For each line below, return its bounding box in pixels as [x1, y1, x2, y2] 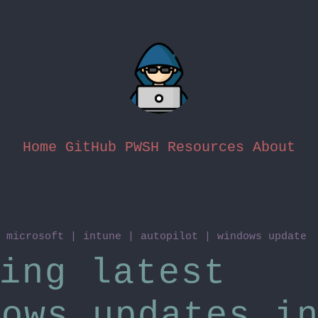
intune [83, 231, 121, 243]
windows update [217, 231, 307, 243]
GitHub [65, 139, 116, 155]
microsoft [6, 231, 64, 243]
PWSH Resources [125, 139, 244, 155]
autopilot [141, 231, 198, 243]
